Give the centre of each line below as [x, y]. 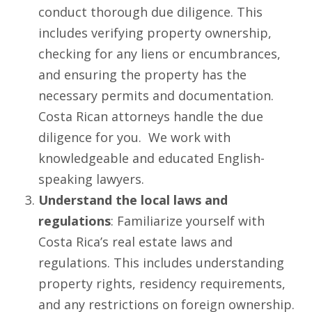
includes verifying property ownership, [155, 32]
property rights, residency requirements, [162, 283]
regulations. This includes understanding [161, 262]
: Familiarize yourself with [188, 220]
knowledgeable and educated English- [151, 158]
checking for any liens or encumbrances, [159, 53]
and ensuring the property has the [142, 74]
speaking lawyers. [93, 179]
